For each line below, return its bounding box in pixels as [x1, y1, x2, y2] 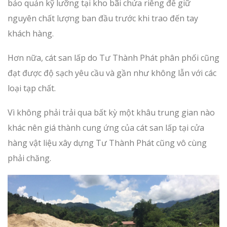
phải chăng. [8, 153, 51, 164]
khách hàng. [8, 28, 54, 40]
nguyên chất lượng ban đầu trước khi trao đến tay [8, 13, 198, 24]
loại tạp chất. [8, 83, 56, 94]
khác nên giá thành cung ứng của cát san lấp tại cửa [8, 122, 204, 134]
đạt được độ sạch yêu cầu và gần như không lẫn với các [8, 67, 216, 79]
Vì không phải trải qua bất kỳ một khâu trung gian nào [8, 107, 215, 119]
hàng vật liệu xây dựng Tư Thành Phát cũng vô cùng [8, 137, 207, 149]
